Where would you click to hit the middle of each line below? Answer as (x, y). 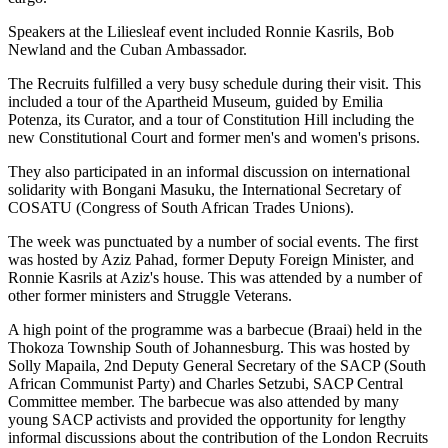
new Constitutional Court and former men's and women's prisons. (214, 137)
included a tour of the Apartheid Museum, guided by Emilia (195, 101)
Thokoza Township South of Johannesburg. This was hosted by (209, 347)
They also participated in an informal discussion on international (209, 171)
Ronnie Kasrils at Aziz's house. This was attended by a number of (215, 277)
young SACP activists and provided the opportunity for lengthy (207, 419)
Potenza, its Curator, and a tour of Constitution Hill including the (211, 119)
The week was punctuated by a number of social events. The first (213, 241)
